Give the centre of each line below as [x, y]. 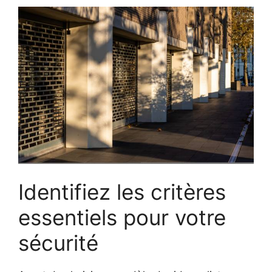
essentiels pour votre [122, 218]
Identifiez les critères [122, 192]
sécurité [58, 243]
